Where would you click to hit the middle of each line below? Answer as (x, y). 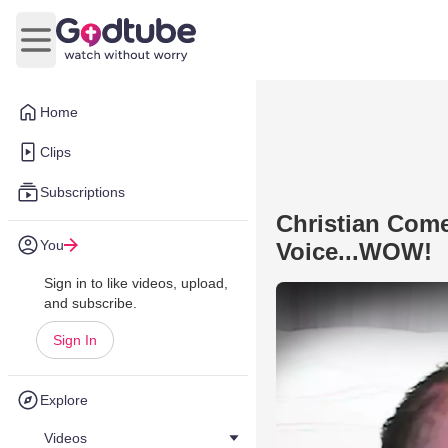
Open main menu (95, 50)
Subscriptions (82, 192)
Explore (64, 400)
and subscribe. (90, 303)
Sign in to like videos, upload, (136, 283)
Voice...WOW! (354, 251)
